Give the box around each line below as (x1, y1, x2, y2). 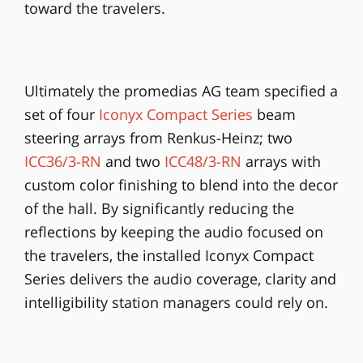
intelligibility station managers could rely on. (23, 292, 328, 312)
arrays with (241, 151, 321, 171)
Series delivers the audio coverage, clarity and (23, 268, 336, 288)
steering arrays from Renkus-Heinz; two (23, 127, 293, 147)
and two (100, 151, 164, 171)
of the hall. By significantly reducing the (23, 198, 294, 218)
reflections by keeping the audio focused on (23, 221, 323, 241)
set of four (23, 104, 99, 124)
